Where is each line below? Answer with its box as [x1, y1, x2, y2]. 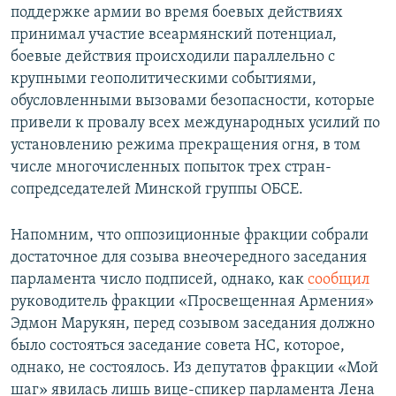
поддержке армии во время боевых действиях [11, 4, 343, 22]
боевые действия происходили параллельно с [11, 49, 335, 66]
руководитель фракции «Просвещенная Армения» [11, 293, 374, 311]
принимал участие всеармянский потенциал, [11, 27, 337, 44]
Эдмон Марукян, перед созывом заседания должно [11, 316, 375, 333]
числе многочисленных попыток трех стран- [11, 159, 331, 177]
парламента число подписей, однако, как [11, 271, 308, 289]
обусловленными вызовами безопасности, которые [11, 93, 375, 110]
